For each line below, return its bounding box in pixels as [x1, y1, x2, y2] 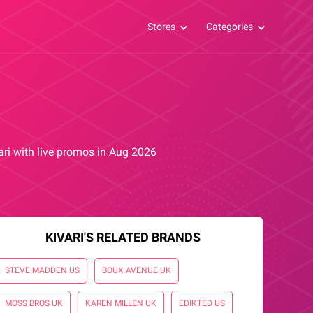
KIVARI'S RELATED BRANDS [45, 230, 201, 245]
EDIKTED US [179, 298, 225, 308]
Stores [147, 21, 175, 32]
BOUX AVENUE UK [102, 265, 171, 275]
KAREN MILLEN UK [85, 298, 156, 308]
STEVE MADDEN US [5, 265, 80, 275]
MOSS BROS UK [5, 298, 63, 308]
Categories [206, 21, 253, 32]
